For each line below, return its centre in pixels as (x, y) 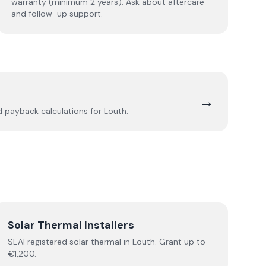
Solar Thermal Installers (71, 225)
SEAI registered (39, 242)
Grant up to (181, 242)
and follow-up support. (57, 14)
